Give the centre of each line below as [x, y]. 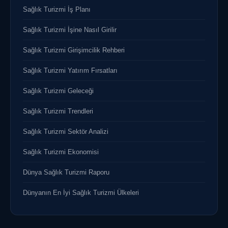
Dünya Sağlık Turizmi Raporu [66, 173]
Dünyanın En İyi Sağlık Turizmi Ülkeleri [81, 193]
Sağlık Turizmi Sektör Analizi [66, 132]
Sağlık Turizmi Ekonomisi [61, 152]
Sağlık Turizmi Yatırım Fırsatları [70, 71]
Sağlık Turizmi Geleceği [58, 91]
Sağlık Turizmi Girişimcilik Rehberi [74, 50]
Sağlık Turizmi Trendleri [58, 111]
